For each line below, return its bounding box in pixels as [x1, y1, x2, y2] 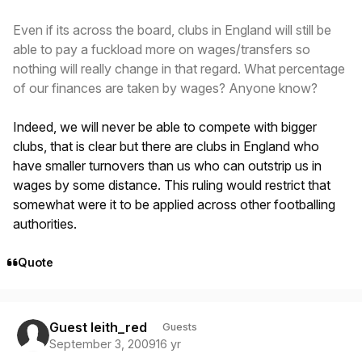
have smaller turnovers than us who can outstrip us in [13, 157, 322, 174]
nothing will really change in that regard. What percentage [13, 60, 345, 77]
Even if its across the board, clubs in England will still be [13, 21, 331, 38]
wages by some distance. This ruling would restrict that [13, 176, 330, 193]
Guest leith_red [48, 319, 147, 336]
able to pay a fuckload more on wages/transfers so [13, 40, 310, 57]
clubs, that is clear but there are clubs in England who [13, 137, 319, 154]
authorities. [13, 215, 77, 232]
